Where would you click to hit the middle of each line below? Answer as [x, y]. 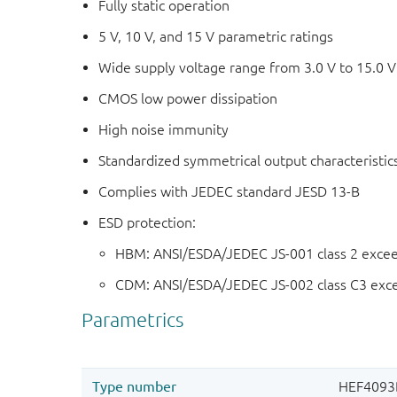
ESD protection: [148, 223]
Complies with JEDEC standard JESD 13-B [230, 192]
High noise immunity [164, 130]
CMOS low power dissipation [188, 99]
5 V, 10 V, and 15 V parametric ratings [216, 37]
